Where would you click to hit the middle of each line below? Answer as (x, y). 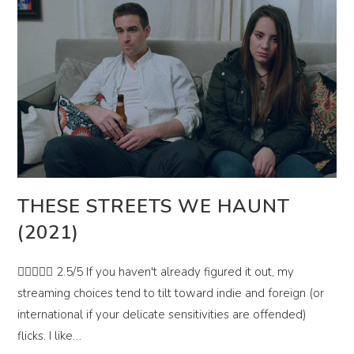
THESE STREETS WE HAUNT (154, 206)
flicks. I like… (50, 335)
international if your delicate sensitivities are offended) (162, 314)
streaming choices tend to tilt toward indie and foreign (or (171, 293)
